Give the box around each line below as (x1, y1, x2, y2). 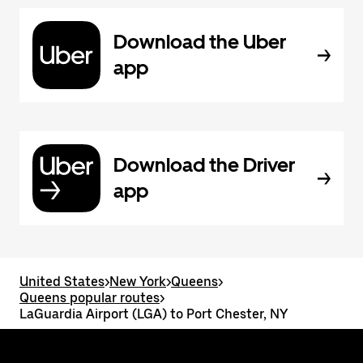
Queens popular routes (19, 290, 160, 305)
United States (19, 274, 105, 289)
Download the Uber (113, 30, 286, 53)
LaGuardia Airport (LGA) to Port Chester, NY (19, 306, 288, 322)
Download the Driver (113, 153, 295, 177)
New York (109, 274, 166, 289)
